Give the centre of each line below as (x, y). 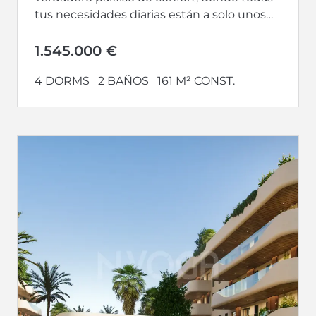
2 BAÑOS (123, 80)
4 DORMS (62, 80)
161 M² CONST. (196, 80)
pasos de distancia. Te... (98, 31)
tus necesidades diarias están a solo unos (150, 14)
